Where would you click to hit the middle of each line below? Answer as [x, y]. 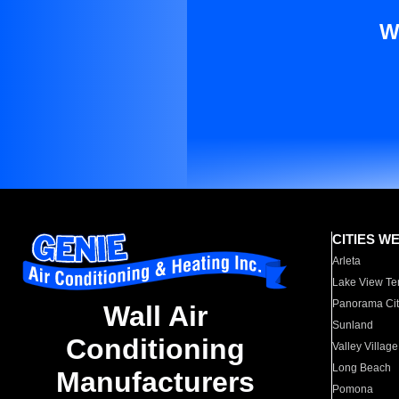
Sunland [353, 325]
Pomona [353, 389]
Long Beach [362, 368]
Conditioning [155, 350]
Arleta [347, 261]
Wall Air [155, 317]
